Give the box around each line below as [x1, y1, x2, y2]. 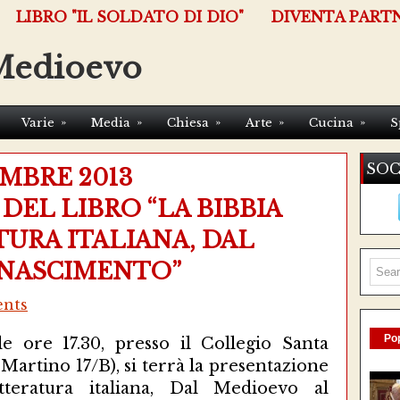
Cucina [309, 115, 354, 130]
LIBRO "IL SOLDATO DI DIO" [16, 8, 244, 26]
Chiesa [167, 115, 209, 130]
